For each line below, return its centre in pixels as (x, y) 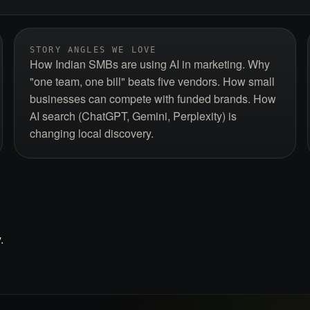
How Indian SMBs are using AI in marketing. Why (150, 64)
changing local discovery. (92, 134)
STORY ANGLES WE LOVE (93, 50)
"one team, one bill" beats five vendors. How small (152, 82)
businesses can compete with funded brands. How (153, 99)
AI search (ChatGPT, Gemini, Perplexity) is (133, 116)
